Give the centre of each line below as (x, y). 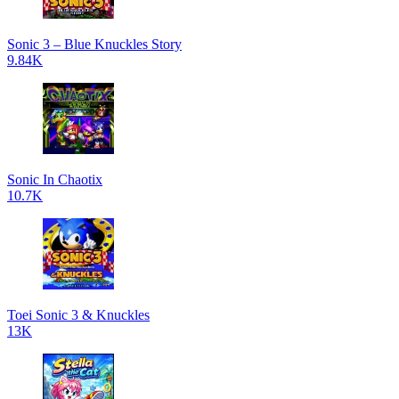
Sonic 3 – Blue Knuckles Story (94, 44)
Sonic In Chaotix (55, 179)
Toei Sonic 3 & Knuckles (78, 315)
